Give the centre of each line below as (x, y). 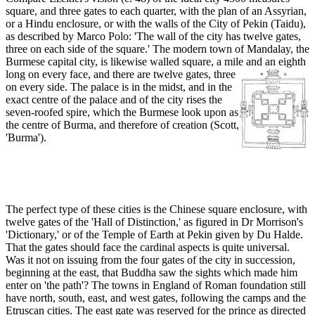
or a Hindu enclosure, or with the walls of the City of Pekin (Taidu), (156, 24)
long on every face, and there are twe (88, 75)
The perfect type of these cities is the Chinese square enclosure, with (156, 210)
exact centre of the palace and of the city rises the (114, 100)
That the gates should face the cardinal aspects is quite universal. (148, 247)
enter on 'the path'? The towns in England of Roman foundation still (156, 285)
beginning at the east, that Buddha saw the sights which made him (152, 273)
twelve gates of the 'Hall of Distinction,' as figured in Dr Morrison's (154, 222)
